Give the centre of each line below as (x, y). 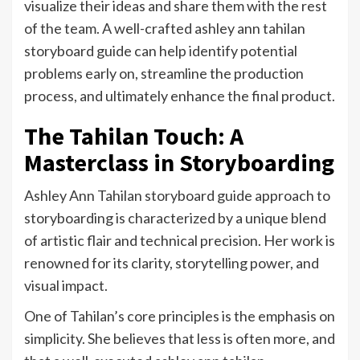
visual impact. (66, 286)
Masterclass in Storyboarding (179, 163)
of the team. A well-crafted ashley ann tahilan (165, 29)
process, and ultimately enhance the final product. (180, 96)
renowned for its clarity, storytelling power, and (172, 263)
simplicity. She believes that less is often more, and (180, 339)
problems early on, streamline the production (164, 74)
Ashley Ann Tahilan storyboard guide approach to (177, 196)
